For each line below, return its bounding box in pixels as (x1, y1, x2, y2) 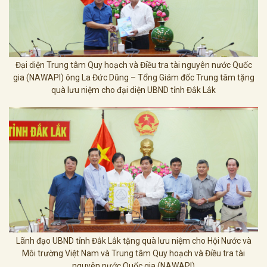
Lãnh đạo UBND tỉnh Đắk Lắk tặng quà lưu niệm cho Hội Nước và (15, 235, 252, 246)
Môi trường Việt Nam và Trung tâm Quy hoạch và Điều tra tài (22, 248, 245, 258)
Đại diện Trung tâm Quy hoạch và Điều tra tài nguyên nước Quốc (15, 60, 252, 70)
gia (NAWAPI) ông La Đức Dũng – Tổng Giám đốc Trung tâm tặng (13, 73, 254, 83)
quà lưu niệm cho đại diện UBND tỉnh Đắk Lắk (51, 85, 216, 95)
